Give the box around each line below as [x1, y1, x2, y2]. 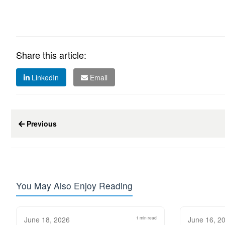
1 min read [136, 214, 157, 220]
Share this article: [16, 48, 86, 61]
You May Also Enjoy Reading [16, 179, 133, 192]
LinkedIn [30, 72, 59, 82]
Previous [25, 119, 57, 129]
